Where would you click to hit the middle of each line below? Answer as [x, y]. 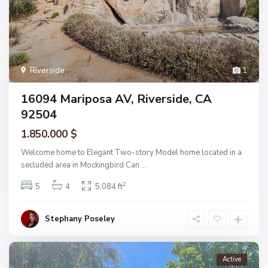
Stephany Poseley [80, 219]
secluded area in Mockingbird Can [81, 165]
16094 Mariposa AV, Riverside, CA [116, 99]
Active [232, 259]
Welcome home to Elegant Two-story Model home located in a [131, 153]
